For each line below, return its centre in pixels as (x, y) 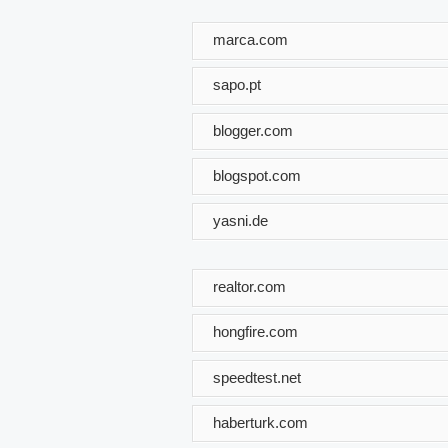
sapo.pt (237, 84)
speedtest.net (257, 377)
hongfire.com (255, 332)
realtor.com (249, 286)
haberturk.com (260, 422)
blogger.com (253, 130)
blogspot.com (257, 175)
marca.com (250, 39)
